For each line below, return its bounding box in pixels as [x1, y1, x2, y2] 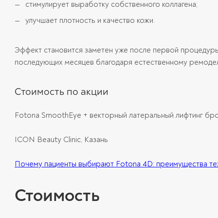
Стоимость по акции [15, 85, 109, 98]
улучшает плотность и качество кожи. [23, 15, 155, 25]
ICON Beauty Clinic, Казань [15, 134, 108, 145]
